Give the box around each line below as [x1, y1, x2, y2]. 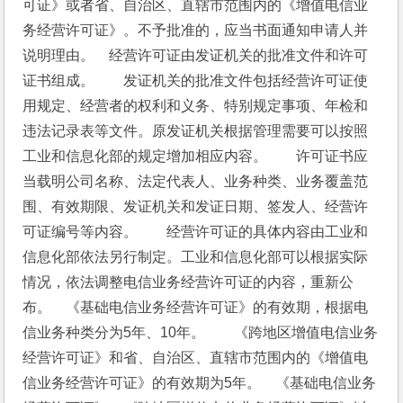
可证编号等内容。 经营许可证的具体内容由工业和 [22, 224, 369, 239]
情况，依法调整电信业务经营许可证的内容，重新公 [22, 274, 354, 290]
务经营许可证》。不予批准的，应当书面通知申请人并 [22, 22, 369, 38]
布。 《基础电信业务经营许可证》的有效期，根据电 [22, 300, 369, 315]
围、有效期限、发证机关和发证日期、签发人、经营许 [22, 199, 369, 214]
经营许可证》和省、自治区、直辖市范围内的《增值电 [22, 350, 369, 365]
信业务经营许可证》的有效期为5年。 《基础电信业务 [22, 375, 377, 390]
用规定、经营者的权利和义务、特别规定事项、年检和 [22, 98, 369, 113]
